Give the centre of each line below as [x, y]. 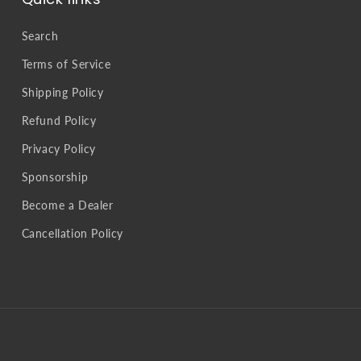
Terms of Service [66, 64]
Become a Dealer [67, 205]
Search [40, 36]
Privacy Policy [59, 149]
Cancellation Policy [73, 234]
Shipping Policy [62, 93]
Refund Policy [59, 121]
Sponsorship [55, 177]
